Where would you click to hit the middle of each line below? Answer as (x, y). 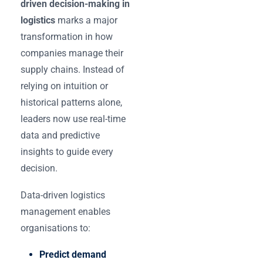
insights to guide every (67, 151)
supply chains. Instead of (73, 69)
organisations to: (55, 228)
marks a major (86, 20)
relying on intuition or (64, 86)
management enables (65, 211)
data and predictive (60, 135)
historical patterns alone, (71, 102)
